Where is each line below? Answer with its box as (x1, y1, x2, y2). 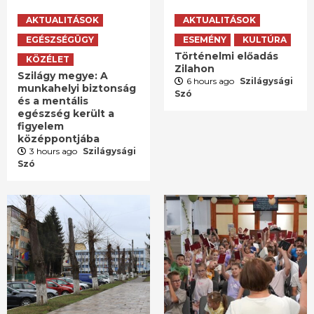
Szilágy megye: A (18, 69, 108, 83)
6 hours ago (186, 76, 236, 87)
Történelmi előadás (175, 50, 278, 63)
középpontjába (18, 132, 100, 146)
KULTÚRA (243, 34, 287, 46)
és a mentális (18, 95, 88, 108)
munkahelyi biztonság (18, 82, 136, 95)
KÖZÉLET (26, 54, 69, 65)
